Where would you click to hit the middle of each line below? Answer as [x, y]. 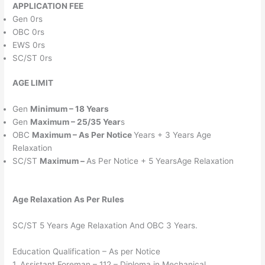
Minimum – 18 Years [70, 109]
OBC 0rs [29, 32]
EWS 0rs [29, 45]
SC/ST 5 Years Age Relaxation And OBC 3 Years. [105, 225]
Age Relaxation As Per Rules [69, 199]
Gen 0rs [28, 19]
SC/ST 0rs [33, 58]
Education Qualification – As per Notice [87, 251]
